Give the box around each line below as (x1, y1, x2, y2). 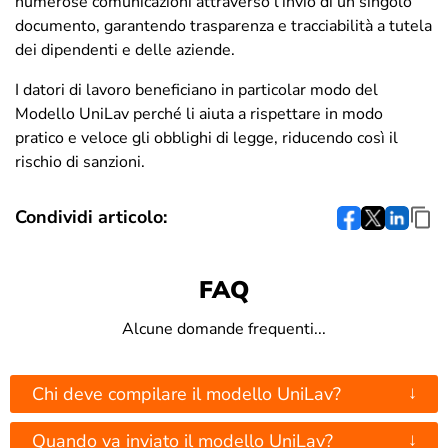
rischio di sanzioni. (15, 151, 145, 174)
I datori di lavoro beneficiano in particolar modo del (15, 79, 378, 102)
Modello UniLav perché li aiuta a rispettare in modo (15, 103, 383, 126)
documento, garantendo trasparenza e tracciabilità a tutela (15, 15, 432, 38)
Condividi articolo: (15, 205, 167, 230)
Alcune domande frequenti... (122, 318, 326, 341)
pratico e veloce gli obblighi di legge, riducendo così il (15, 127, 398, 150)
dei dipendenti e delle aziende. (15, 39, 235, 62)
